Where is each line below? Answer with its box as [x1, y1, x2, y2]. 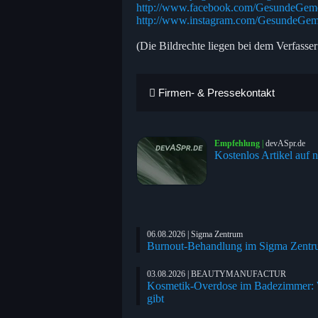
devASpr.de [265, 138, 305, 148]
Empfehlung [214, 138, 260, 148]
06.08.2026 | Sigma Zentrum [147, 229, 243, 239]
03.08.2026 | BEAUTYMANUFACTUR [147, 268, 286, 279]
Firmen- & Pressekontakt [155, 86, 275, 99]
